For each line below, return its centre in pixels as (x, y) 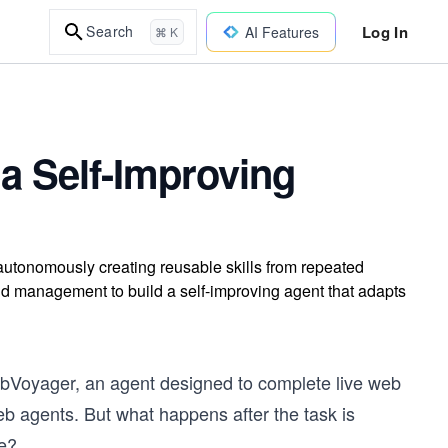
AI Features (281, 31)
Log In (384, 31)
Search (110, 31)
